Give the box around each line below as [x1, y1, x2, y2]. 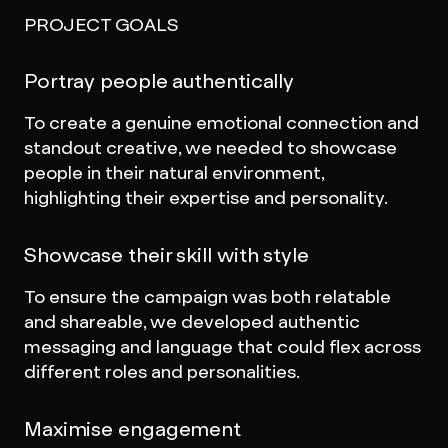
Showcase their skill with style [23, 242, 309, 268]
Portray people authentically [23, 68, 295, 94]
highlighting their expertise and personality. [23, 186, 388, 209]
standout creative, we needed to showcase [23, 136, 397, 159]
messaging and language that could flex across [23, 335, 421, 358]
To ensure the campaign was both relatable [23, 285, 391, 308]
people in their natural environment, [23, 161, 324, 184]
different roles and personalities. [23, 360, 300, 383]
